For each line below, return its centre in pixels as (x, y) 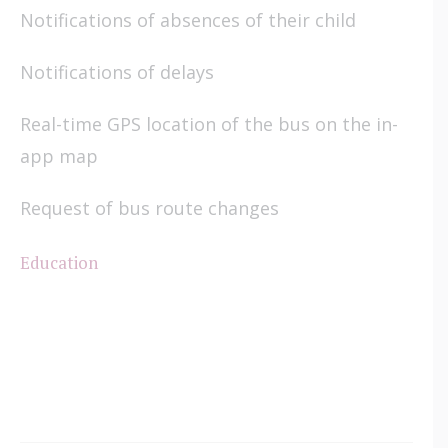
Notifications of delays (117, 71)
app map (59, 155)
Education (59, 263)
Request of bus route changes (149, 207)
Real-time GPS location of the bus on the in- (209, 123)
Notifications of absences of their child (188, 19)
